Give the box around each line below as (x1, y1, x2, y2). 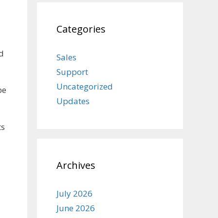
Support (56, 66, 88, 77)
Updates (56, 95, 90, 107)
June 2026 (56, 202, 95, 214)
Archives (56, 159, 95, 172)
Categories (56, 22, 106, 36)
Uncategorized (56, 81, 113, 92)
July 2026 (56, 188, 92, 199)
